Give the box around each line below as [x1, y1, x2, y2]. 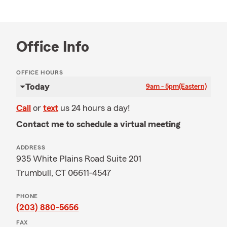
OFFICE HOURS [16, 69, 63, 75]
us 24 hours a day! [60, 103, 130, 112]
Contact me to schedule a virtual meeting [16, 120, 180, 129]
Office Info [16, 40, 89, 55]
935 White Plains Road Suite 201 [16, 154, 141, 163]
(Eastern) [179, 83, 207, 90]
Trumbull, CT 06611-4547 [16, 168, 111, 177]
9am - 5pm [146, 83, 179, 90]
